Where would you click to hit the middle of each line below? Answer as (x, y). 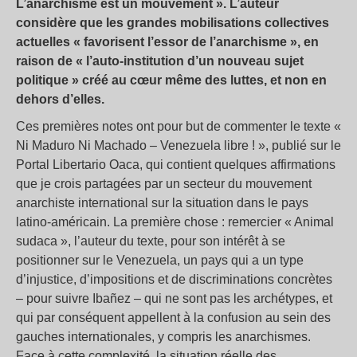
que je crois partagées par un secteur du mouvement (164, 184)
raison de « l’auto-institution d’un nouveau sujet (160, 61)
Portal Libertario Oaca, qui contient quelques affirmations (176, 165)
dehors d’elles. (60, 100)
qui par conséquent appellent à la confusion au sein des (173, 318)
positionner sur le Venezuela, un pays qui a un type (160, 261)
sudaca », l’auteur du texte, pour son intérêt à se (151, 241)
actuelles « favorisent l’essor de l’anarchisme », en (167, 42)
